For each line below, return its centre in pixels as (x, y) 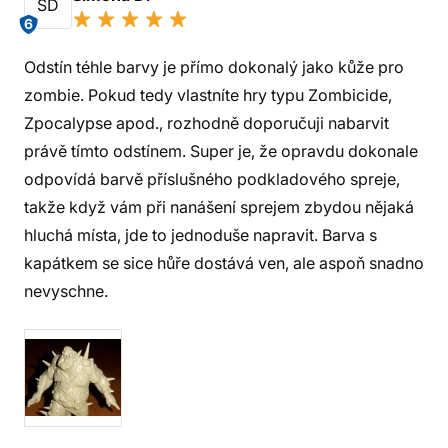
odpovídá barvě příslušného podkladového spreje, (212, 179)
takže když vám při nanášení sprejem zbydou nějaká (219, 207)
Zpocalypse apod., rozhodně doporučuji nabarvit (206, 123)
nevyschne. (66, 291)
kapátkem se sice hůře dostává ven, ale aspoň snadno (224, 263)
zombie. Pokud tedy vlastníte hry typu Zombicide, (208, 95)
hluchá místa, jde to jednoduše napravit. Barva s (200, 235)
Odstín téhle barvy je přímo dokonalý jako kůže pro (214, 67)
